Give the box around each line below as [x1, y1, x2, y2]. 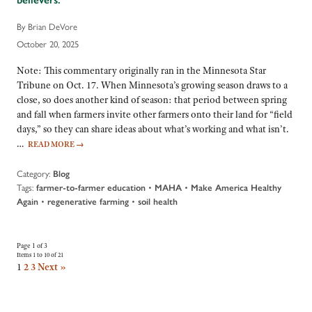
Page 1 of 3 [17, 241, 47, 250]
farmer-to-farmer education [36, 182, 146, 193]
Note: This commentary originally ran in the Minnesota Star [17, 64, 266, 77]
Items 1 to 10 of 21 [17, 250, 63, 259]
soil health [138, 196, 178, 207]
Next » [38, 260, 66, 273]
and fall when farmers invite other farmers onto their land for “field [17, 108, 292, 121]
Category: [17, 166, 50, 180]
